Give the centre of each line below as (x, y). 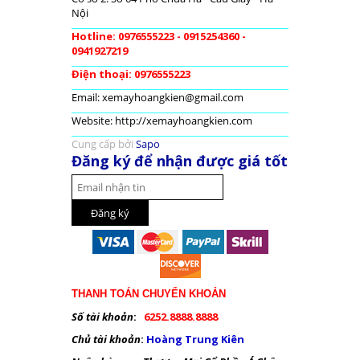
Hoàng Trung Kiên (196, 340)
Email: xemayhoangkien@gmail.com (157, 98)
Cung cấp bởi (104, 144)
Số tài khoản (102, 317)
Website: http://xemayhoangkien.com (162, 121)
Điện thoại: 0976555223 (131, 74)
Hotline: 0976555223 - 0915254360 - (159, 37)
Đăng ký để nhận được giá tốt (180, 161)
